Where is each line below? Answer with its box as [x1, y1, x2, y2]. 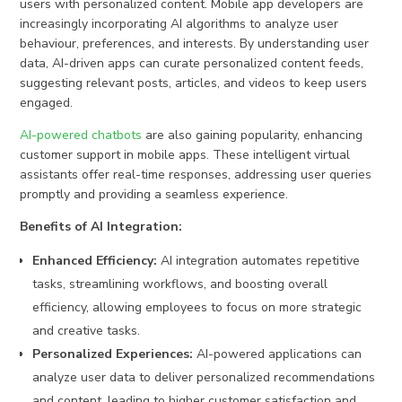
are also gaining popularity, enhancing [142, 127, 363, 144]
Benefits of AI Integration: [20, 218, 183, 236]
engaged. [20, 94, 74, 112]
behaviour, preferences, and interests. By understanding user [20, 35, 370, 53]
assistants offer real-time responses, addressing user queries [20, 166, 372, 184]
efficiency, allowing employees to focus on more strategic [32, 299, 363, 317]
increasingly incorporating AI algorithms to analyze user [20, 15, 339, 33]
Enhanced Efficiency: [32, 252, 158, 270]
